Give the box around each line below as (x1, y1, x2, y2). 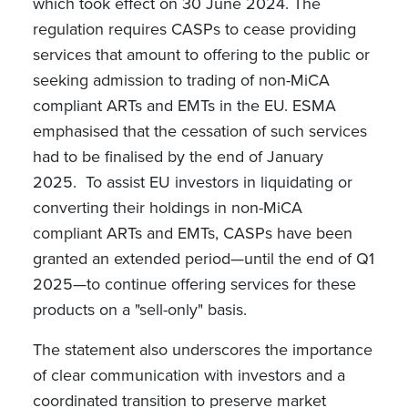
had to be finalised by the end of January (32, 145, 323, 168)
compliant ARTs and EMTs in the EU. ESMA (32, 94, 336, 117)
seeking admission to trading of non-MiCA (32, 68, 330, 92)
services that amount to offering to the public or (32, 43, 370, 66)
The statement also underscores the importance (32, 338, 372, 362)
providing (289, 17, 356, 41)
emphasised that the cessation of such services (32, 119, 367, 143)
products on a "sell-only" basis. (32, 298, 247, 321)
